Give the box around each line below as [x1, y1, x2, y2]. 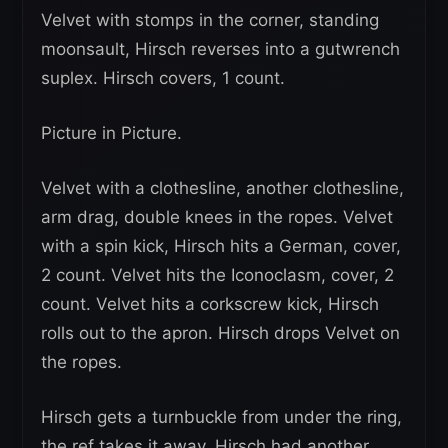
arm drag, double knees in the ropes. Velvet [41, 207, 393, 228]
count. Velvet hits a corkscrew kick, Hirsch [41, 294, 379, 315]
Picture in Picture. [41, 123, 182, 144]
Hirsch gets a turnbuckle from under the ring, [41, 407, 402, 428]
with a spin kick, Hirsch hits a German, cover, [41, 236, 401, 257]
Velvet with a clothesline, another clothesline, [41, 178, 404, 199]
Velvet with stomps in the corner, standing [41, 10, 379, 31]
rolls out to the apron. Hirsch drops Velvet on [41, 323, 400, 344]
